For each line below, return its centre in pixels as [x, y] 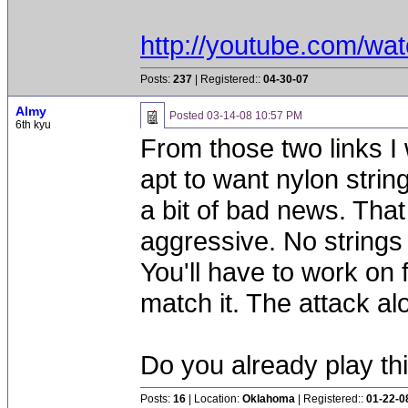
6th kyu [33, 125]
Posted [188, 116]
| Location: [214, 399]
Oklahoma [269, 399]
